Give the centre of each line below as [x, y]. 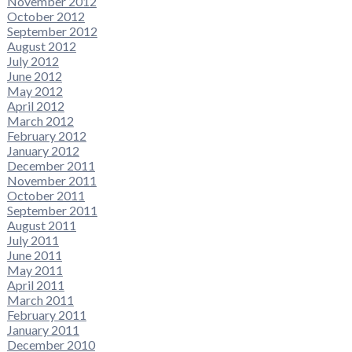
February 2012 [46, 136]
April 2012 [35, 106]
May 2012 [35, 91]
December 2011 [51, 166]
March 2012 [40, 121]
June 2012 [34, 76]
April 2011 [35, 285]
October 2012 [46, 16]
